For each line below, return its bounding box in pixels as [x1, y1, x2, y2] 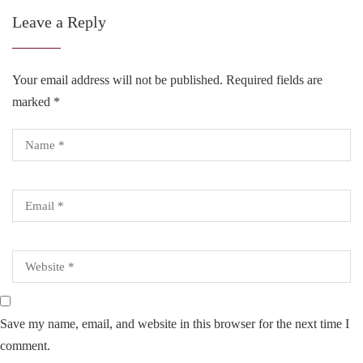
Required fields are [223, 73, 322, 87]
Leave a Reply [12, 13, 106, 31]
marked [12, 95, 53, 109]
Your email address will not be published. [12, 73, 223, 87]
